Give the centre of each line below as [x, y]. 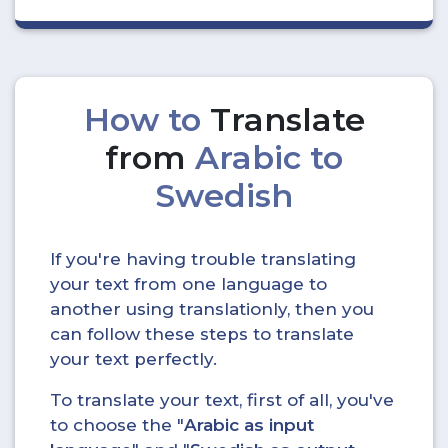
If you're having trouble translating [203, 259]
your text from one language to [188, 284]
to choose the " [117, 425]
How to [146, 119]
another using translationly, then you [212, 309]
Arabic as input [249, 425]
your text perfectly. [133, 359]
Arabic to [269, 157]
